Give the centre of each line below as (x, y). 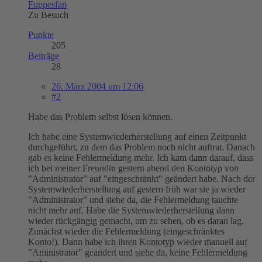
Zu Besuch (48, 15)
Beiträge (44, 56)
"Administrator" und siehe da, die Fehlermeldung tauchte (133, 199)
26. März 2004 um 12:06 (97, 86)
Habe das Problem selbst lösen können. (100, 116)
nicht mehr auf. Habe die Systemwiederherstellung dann (131, 210)
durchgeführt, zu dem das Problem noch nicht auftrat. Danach (142, 147)
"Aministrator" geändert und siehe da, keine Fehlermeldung (138, 252)
